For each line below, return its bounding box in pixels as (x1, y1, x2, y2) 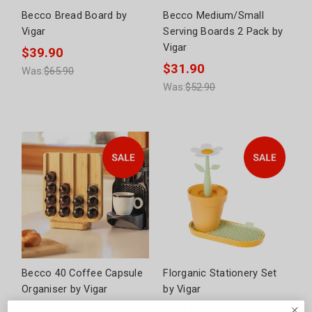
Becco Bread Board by (22, 9, 127, 22)
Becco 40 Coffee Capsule (22, 267, 143, 280)
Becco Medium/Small (163, 9, 264, 22)
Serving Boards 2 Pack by (163, 25, 283, 38)
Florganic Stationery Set (163, 267, 277, 280)
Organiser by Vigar (22, 283, 108, 296)
